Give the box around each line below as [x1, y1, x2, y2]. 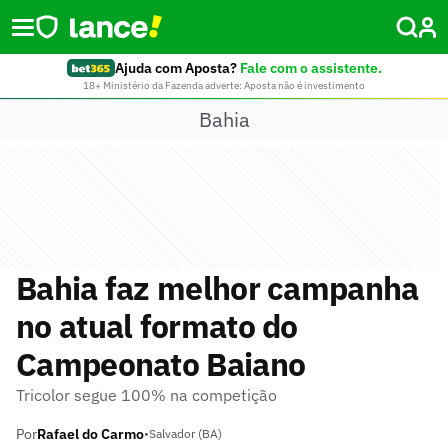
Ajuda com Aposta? [114, 59, 237, 77]
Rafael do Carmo [37, 425, 144, 443]
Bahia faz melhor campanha [16, 267, 419, 309]
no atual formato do [16, 305, 298, 347]
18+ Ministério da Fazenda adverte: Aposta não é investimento [83, 79, 365, 92]
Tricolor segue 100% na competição [16, 385, 277, 405]
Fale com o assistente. [239, 59, 382, 77]
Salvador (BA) [149, 426, 222, 441]
